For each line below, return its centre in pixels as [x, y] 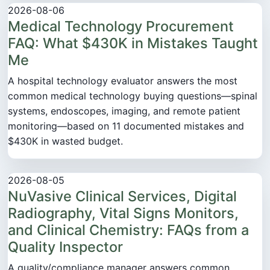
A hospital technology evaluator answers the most [123, 80]
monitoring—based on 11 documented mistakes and [126, 126]
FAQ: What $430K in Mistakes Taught [133, 43]
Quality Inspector [65, 246]
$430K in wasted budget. [65, 141]
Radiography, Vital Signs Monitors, [123, 213]
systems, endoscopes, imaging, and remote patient [124, 111]
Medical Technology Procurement [121, 26]
